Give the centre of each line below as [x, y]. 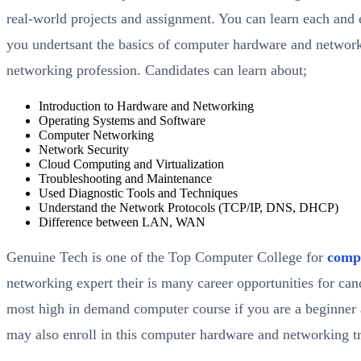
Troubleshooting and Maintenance [125, 179]
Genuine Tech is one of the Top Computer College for [167, 257]
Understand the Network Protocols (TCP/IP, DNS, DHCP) [189, 208]
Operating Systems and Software [122, 121]
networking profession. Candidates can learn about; [157, 71]
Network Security [84, 150]
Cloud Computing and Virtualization [131, 164]
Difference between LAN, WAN [122, 222]
